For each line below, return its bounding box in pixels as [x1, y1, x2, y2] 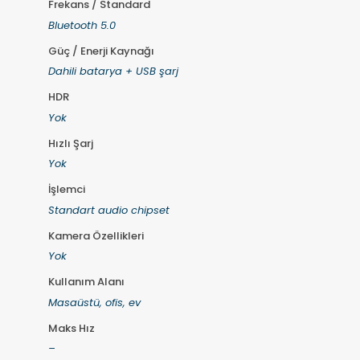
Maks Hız [47, 320, 95, 336]
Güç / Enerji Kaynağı [47, 43, 154, 59]
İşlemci [47, 182, 85, 198]
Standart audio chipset [47, 202, 170, 218]
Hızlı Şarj [47, 135, 93, 151]
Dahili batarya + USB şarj [47, 63, 178, 80]
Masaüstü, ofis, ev [47, 294, 141, 310]
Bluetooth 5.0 [47, 17, 116, 33]
